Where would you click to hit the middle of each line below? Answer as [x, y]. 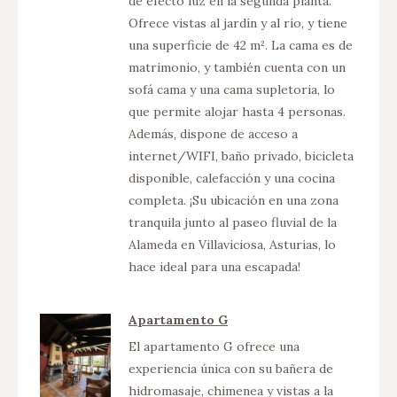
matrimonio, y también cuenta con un [237, 67]
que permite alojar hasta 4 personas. [237, 111]
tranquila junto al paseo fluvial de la [233, 222]
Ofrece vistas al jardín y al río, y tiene [238, 23]
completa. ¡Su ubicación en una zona [234, 200]
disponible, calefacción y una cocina [232, 178]
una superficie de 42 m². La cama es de [241, 45]
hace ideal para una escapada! [214, 266]
